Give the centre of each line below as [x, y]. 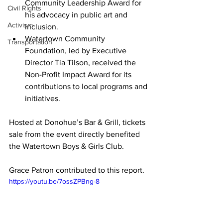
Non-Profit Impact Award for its [79, 74]
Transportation [30, 42]
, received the [113, 62]
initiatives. [43, 98]
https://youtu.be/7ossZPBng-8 [54, 181]
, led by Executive [97, 51]
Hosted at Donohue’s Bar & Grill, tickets [78, 122]
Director [40, 62]
